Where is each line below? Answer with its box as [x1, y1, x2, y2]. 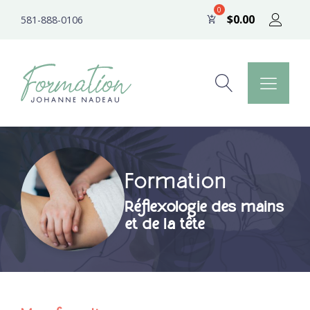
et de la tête [125, 215, 205, 235]
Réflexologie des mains [125, 198, 284, 217]
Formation [125, 169, 226, 196]
